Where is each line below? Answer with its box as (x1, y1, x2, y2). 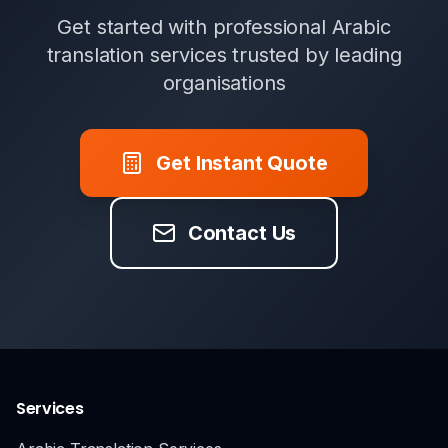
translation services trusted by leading (46, 43, 402, 67)
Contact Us (187, 221, 297, 245)
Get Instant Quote (156, 151, 328, 175)
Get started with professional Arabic (57, 15, 391, 39)
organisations (162, 71, 286, 95)
